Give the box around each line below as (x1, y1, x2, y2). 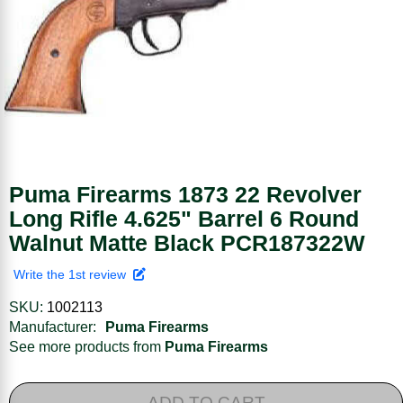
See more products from (9, 338, 165, 354)
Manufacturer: (9, 318, 96, 335)
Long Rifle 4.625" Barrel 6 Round (9, 205, 359, 231)
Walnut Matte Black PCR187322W (9, 229, 365, 255)
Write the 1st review (13, 266, 133, 282)
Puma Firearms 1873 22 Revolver (9, 181, 362, 207)
